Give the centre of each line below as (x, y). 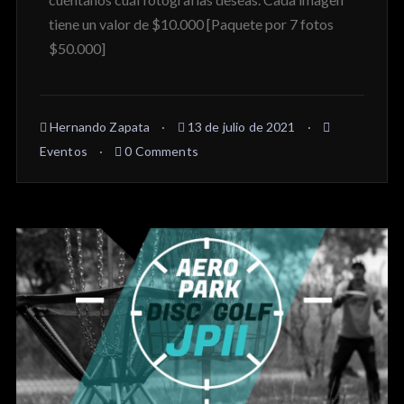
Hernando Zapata (99, 127)
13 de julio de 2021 (240, 127)
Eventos (63, 151)
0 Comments (160, 151)
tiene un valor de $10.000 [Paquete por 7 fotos (191, 24)
